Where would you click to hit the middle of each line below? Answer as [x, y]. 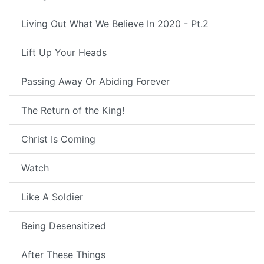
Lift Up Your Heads [64, 53]
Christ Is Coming [58, 139]
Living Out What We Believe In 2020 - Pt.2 [115, 24]
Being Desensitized [64, 226]
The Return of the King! [73, 110]
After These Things [63, 255]
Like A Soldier [52, 197]
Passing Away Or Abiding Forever [95, 82]
